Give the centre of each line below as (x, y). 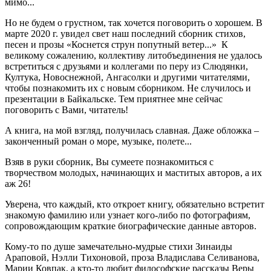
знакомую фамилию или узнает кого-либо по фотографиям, (128, 215)
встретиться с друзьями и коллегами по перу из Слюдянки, (126, 66)
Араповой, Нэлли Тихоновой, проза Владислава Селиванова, (132, 257)
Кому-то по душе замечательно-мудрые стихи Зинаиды (119, 246)
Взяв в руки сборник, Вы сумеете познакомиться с (109, 162)
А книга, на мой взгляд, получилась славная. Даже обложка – (132, 130)
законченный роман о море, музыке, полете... (98, 141)
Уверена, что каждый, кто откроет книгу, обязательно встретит (135, 204)
